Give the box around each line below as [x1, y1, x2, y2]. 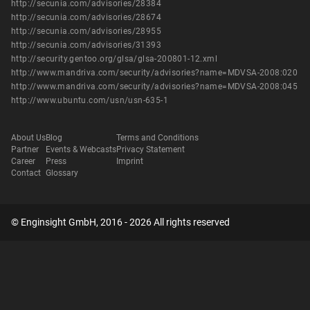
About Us [11, 133, 46, 143]
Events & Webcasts [46, 145, 116, 155]
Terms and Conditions [116, 133, 199, 143]
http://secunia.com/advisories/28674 [11, 12, 161, 22]
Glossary [46, 168, 78, 179]
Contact [11, 168, 41, 179]
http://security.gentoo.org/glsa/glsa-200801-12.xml [11, 54, 217, 64]
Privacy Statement [116, 145, 185, 155]
